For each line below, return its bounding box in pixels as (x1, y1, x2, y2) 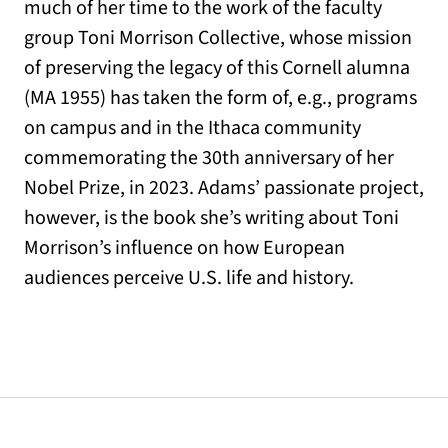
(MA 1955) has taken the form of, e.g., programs (24, 83, 417, 112)
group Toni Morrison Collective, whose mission (24, 23, 412, 52)
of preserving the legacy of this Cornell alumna (24, 53, 410, 82)
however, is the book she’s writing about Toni (24, 203, 399, 232)
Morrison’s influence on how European (24, 233, 345, 262)
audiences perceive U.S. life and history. (24, 263, 354, 292)
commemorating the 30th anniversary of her (24, 143, 394, 172)
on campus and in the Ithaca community (24, 113, 361, 142)
